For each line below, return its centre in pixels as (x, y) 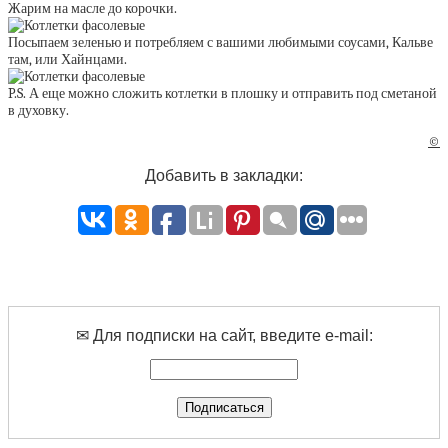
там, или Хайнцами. (67, 59)
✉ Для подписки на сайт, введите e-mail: (224, 335)
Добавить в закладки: (224, 175)
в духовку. (38, 110)
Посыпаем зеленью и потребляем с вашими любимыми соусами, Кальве (220, 42)
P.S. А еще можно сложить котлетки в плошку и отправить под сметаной (222, 93)
